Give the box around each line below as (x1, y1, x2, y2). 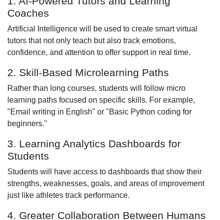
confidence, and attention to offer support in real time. (7, 48, 191, 56)
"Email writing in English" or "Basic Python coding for (7, 107, 192, 116)
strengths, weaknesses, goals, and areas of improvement (7, 179, 204, 188)
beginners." (7, 119, 47, 128)
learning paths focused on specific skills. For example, (7, 95, 195, 104)
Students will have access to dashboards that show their (7, 167, 202, 176)
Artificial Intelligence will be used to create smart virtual (7, 24, 197, 33)
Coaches (7, 7, 49, 19)
